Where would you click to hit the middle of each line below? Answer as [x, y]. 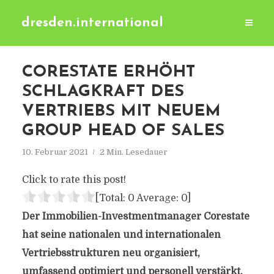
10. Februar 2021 [55, 152]
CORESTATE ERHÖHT [108, 72]
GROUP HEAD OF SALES [123, 131]
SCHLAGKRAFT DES [103, 92]
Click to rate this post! [74, 180]
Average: [157, 198]
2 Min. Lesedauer [133, 152]
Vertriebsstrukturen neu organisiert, [111, 253]
